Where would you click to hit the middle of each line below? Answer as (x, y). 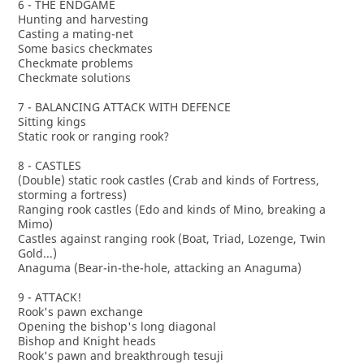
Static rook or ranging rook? (93, 136)
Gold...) (37, 253)
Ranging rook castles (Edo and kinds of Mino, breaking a (171, 209)
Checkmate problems (75, 63)
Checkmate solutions (74, 78)
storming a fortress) (72, 195)
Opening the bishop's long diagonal (117, 326)
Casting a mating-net (75, 34)
